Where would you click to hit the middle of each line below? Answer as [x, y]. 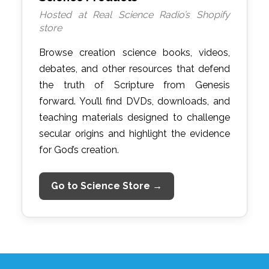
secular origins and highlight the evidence [134, 134]
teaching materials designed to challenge [134, 118]
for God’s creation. [79, 150]
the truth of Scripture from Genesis [134, 85]
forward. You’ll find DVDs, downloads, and [134, 101]
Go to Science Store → [107, 186]
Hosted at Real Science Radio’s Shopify [134, 15]
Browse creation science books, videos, [134, 53]
